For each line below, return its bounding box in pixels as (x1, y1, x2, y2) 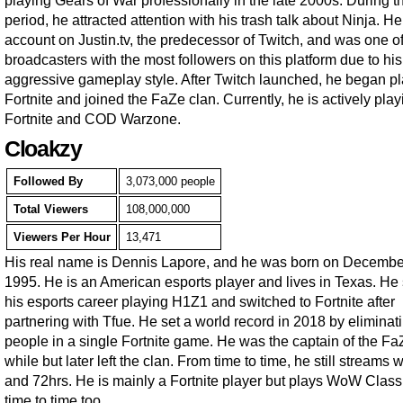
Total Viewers (13, 202, 88, 217)
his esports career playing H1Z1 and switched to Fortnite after (4, 293, 395, 310)
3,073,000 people (125, 175, 215, 189)
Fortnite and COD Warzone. (4, 111, 181, 128)
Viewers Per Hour (13, 230, 111, 245)
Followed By (13, 175, 83, 189)
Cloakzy (4, 137, 82, 162)
